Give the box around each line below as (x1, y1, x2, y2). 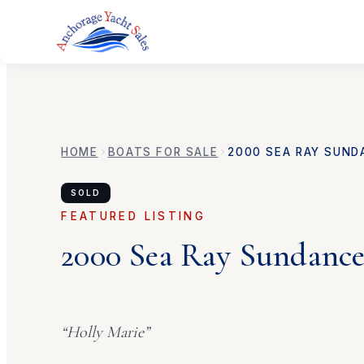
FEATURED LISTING (61, 209, 206, 223)
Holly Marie (67, 321, 145, 342)
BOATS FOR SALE (107, 145, 219, 158)
